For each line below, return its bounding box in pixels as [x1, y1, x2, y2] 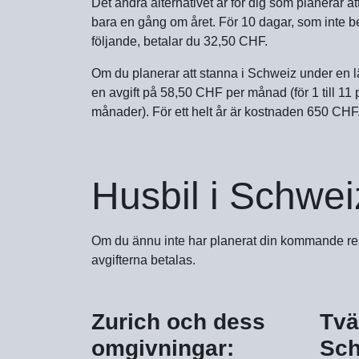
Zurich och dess [91, 309, 265, 334]
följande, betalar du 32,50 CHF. [91, 34, 268, 48]
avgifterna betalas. [91, 252, 196, 267]
